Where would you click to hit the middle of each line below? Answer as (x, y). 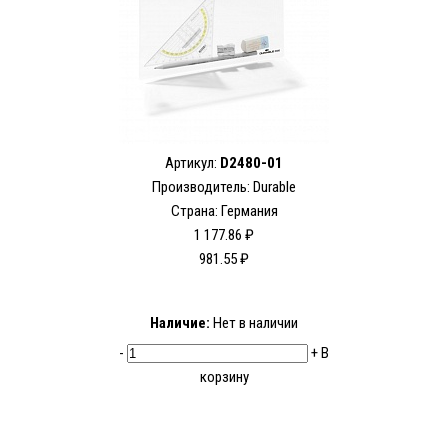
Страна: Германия (224, 211)
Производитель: (202, 187)
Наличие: (180, 323)
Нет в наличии (254, 323)
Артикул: (192, 163)
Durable (274, 187)
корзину (224, 377)
